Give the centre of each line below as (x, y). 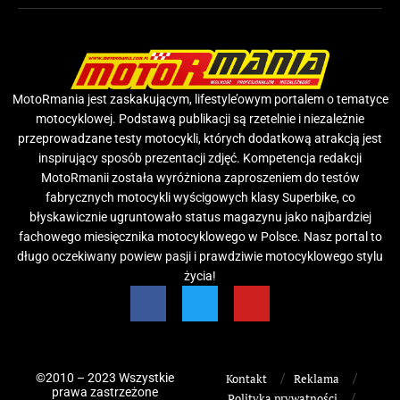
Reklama (316, 378)
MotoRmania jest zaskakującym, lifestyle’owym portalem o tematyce (200, 99)
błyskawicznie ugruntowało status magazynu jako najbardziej (200, 217)
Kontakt (246, 378)
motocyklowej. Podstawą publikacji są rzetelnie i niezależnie (200, 118)
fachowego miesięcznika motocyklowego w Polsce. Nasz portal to (200, 236)
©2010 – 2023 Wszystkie (104, 377)
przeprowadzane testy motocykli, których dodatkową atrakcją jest (200, 138)
